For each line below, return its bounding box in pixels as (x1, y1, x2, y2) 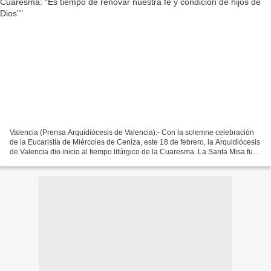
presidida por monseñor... (10, 157, 93, 166)
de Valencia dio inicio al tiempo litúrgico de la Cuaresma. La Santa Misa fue (10, 147, 257, 156)
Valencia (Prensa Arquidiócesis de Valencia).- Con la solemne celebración (10, 128, 254, 137)
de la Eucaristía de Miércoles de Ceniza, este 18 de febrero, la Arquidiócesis (10, 137, 260, 146)
